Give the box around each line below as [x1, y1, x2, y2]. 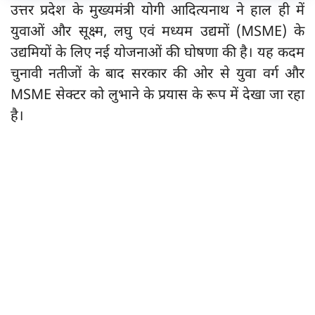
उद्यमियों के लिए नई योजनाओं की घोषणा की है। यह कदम [11, 44, 304, 63]
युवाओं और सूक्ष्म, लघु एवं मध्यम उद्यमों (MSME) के [11, 23, 304, 42]
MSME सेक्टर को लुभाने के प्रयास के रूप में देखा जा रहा [11, 86, 304, 105]
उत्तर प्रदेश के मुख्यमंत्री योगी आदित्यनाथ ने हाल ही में [11, 2, 304, 21]
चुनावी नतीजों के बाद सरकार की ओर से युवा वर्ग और [11, 65, 304, 84]
